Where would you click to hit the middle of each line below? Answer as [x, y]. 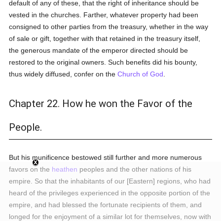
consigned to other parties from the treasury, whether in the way [109, 27]
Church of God [141, 74]
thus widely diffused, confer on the [63, 74]
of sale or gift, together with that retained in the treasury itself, [105, 38]
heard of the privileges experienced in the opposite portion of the [110, 193]
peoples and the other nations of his [135, 169]
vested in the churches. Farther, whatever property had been [104, 15]
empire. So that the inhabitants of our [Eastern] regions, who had [110, 181]
